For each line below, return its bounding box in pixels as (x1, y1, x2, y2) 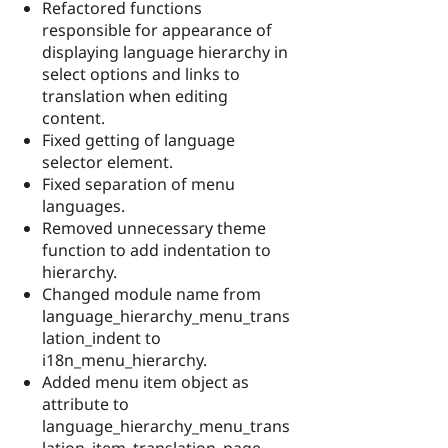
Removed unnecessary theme (42, 216, 266, 239)
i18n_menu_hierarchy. (42, 348, 207, 371)
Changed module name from (42, 282, 261, 305)
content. (42, 106, 105, 129)
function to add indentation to (42, 238, 271, 261)
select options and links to (42, 62, 240, 85)
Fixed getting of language (42, 128, 235, 151)
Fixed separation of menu (42, 172, 235, 195)
